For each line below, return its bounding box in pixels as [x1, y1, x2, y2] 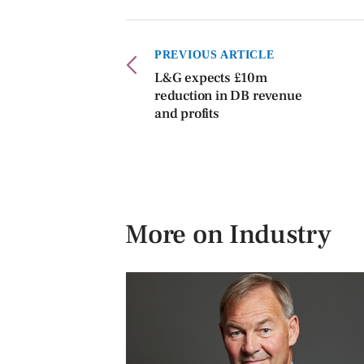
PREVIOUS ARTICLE [154, 47, 275, 61]
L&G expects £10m [154, 68, 267, 87]
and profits [154, 104, 219, 123]
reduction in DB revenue [154, 86, 302, 105]
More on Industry [125, 217, 331, 252]
